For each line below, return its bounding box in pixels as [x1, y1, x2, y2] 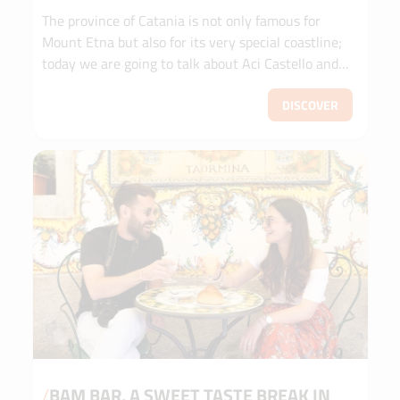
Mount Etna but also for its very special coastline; [41, 31, 342, 54]
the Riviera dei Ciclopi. [41, 74, 176, 96]
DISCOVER [282, 96, 339, 115]
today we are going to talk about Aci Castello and [41, 53, 338, 75]
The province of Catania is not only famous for [41, 10, 321, 32]
